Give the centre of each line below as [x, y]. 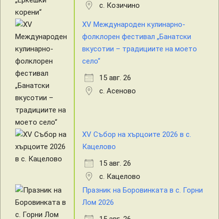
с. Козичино [120, 6]
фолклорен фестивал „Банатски [137, 37]
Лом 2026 [98, 203]
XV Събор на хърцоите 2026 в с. [137, 135]
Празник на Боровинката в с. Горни [142, 190]
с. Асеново [118, 91]
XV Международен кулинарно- [134, 25]
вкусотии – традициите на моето [140, 49]
